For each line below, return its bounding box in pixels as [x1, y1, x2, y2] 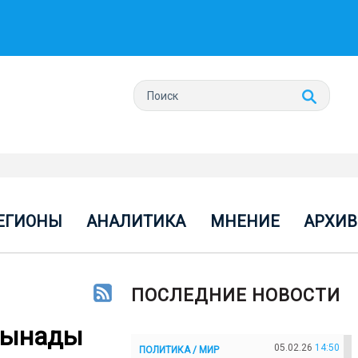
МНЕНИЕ [209, 212, 280, 231]
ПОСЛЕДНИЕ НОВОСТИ [131, 285, 340, 305]
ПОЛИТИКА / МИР [139, 344, 219, 356]
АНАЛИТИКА [86, 212, 186, 231]
